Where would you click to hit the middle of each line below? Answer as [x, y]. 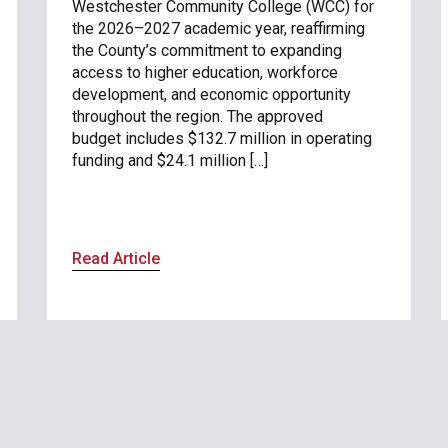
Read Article [116, 258]
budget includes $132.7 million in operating [222, 138]
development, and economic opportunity [212, 94]
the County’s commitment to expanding [207, 50]
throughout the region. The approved [198, 116]
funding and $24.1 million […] [170, 160]
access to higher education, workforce [205, 72]
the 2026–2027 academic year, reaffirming [219, 28]
